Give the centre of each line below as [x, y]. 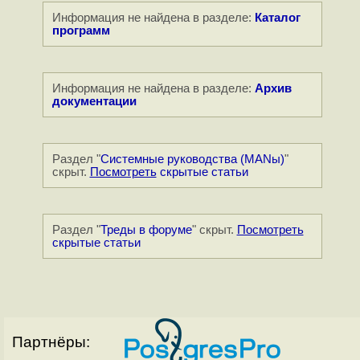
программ [81, 31]
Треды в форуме [146, 230]
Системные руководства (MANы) [192, 160]
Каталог [277, 18]
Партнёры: [51, 342]
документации [94, 102]
